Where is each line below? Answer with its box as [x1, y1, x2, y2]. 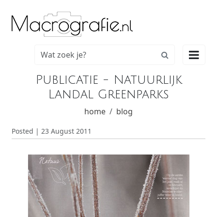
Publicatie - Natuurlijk [35, 73, 182, 87]
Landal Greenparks [48, 88, 169, 101]
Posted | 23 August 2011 [12, 126, 92, 136]
